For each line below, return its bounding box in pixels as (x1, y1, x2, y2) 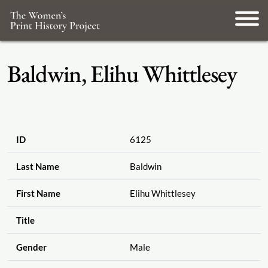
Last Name (16, 161, 59, 172)
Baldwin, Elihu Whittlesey (7, 58, 237, 89)
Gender (16, 242, 47, 253)
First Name (16, 188, 60, 199)
